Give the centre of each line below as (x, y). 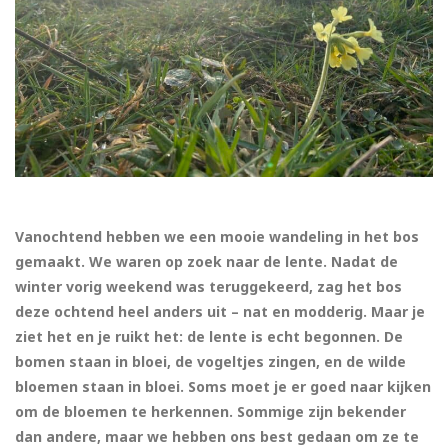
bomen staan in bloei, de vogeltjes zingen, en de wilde (210, 362)
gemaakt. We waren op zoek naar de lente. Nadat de (206, 262)
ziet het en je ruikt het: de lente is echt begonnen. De (209, 337)
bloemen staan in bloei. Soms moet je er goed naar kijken (223, 387)
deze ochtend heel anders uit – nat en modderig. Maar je (220, 312)
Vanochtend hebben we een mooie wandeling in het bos (217, 237)
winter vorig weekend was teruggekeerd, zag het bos (208, 287)
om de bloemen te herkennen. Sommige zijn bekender (210, 412)
